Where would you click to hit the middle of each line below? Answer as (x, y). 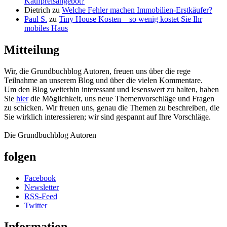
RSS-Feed (41, 196)
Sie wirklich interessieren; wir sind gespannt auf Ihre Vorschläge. (107, 117)
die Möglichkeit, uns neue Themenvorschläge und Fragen (121, 98)
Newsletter (42, 187)
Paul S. (36, 19)
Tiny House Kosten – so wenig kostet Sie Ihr (130, 19)
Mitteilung (32, 49)
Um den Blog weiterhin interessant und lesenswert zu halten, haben (111, 89)
